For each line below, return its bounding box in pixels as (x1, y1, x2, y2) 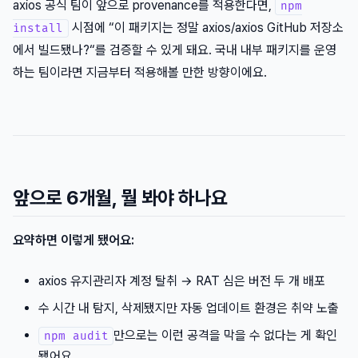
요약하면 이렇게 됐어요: (13, 233, 134, 249)
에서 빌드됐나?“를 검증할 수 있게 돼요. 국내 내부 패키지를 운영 (13, 42, 336, 58)
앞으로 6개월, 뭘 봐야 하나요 (13, 186, 228, 210)
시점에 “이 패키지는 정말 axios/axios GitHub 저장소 (68, 20, 344, 36)
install (13, 22, 63, 36)
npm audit (43, 329, 109, 344)
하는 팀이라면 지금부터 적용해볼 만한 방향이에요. (13, 65, 267, 81)
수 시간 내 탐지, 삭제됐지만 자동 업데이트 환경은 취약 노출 (38, 300, 339, 316)
